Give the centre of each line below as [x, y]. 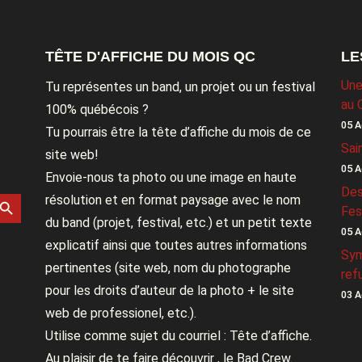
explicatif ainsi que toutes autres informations [176, 245]
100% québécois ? [97, 109]
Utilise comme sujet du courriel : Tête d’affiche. [178, 335]
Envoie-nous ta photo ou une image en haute [170, 177]
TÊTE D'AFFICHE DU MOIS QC [150, 56]
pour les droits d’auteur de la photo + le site [169, 290]
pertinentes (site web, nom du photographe [168, 267]
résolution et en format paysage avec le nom [173, 200]
